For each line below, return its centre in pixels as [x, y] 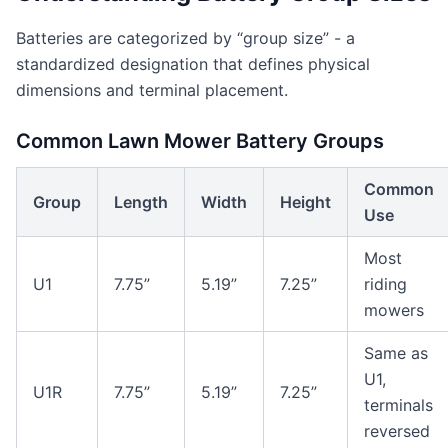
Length [141, 202]
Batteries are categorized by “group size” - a [185, 38]
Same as [396, 353]
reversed [397, 431]
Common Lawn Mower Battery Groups [200, 141]
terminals [398, 405]
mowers [394, 310]
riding [385, 284]
